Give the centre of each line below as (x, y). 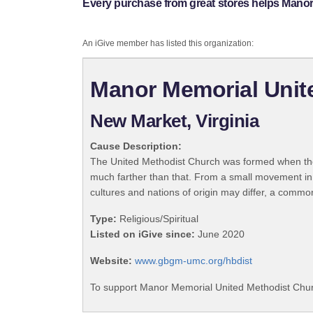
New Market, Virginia (175, 121)
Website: (111, 261)
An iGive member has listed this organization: (168, 44)
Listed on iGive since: (143, 234)
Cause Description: (136, 146)
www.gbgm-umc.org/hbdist (194, 261)
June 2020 (220, 234)
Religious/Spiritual (158, 219)
